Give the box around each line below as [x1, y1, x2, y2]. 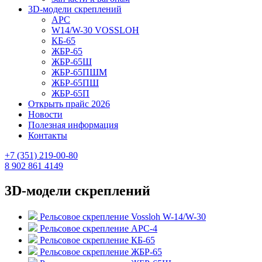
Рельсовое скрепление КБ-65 [40, 235, 155, 246]
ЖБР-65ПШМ [51, 67, 107, 78]
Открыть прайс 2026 [28, 99, 110, 109]
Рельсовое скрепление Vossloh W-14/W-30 [40, 212, 206, 222]
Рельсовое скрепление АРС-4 [40, 223, 157, 234]
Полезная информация [28, 120, 118, 130]
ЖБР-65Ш [51, 57, 92, 67]
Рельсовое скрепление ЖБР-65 [40, 247, 162, 257]
